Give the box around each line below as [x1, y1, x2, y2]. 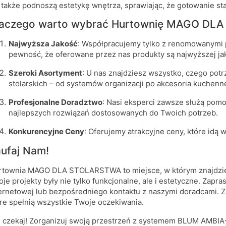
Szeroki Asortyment [8, 68, 82, 78]
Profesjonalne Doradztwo [8, 97, 102, 107]
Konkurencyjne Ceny [8, 127, 84, 137]
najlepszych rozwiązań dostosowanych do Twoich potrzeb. [8, 108, 218, 118]
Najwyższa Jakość [8, 39, 78, 49]
